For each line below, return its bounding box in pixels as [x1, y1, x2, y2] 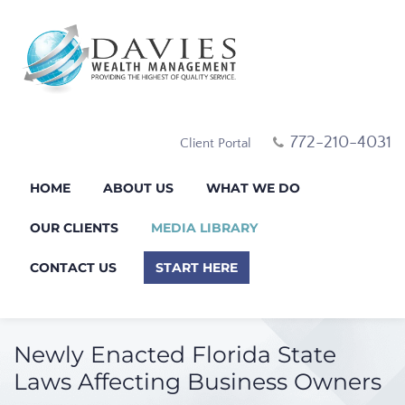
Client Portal [180, 135, 251, 151]
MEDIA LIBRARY [151, 219, 258, 236]
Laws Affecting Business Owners [14, 367, 381, 395]
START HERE [155, 259, 238, 276]
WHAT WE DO [206, 179, 300, 196]
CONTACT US [30, 259, 117, 276]
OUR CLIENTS [30, 219, 118, 236]
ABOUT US [103, 179, 174, 196]
